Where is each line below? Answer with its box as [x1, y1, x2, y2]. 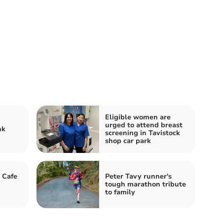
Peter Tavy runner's [105, 171, 172, 181]
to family [105, 187, 135, 197]
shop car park [105, 136, 151, 146]
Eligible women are [105, 112, 171, 122]
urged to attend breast [105, 120, 183, 130]
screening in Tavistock [105, 128, 180, 138]
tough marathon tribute [105, 179, 186, 189]
